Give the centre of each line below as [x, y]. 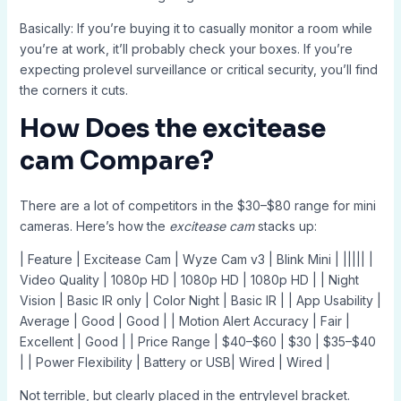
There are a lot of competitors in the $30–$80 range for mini [197, 206]
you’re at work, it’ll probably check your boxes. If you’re [186, 49]
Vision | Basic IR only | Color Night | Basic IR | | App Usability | [200, 301]
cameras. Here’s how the [94, 226]
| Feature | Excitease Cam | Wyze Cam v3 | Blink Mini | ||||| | [196, 260]
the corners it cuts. [73, 90]
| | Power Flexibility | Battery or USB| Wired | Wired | [175, 363]
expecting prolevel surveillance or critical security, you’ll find [198, 70]
